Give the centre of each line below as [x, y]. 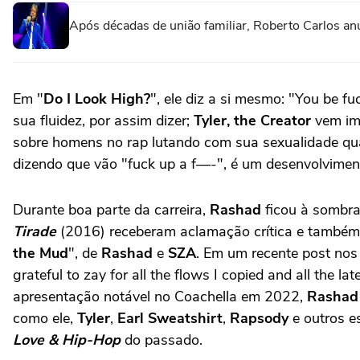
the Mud [41, 253]
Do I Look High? [97, 98]
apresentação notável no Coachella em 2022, [160, 296]
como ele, [45, 318]
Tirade [35, 231]
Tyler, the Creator [252, 120]
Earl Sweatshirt [170, 318]
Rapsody [259, 318]
